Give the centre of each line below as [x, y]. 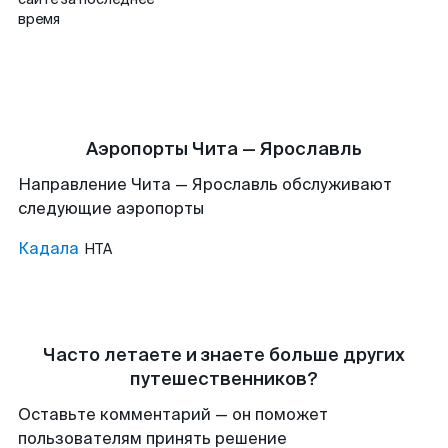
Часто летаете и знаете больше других [224, 355]
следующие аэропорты [111, 208]
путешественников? [224, 379]
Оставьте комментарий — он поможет [173, 414]
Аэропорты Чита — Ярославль [224, 149]
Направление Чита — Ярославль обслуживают [205, 184]
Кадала [48, 248]
